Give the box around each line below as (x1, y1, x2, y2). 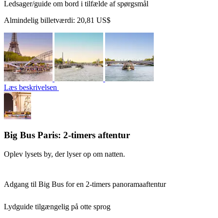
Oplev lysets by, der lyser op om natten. (4, 150, 125, 158)
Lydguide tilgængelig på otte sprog (4, 202, 110, 211)
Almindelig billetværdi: (4, 16, 77, 24)
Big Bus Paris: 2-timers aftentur (4, 130, 130, 141)
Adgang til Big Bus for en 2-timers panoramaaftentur (4, 180, 166, 188)
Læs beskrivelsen (4, 83, 59, 91)
